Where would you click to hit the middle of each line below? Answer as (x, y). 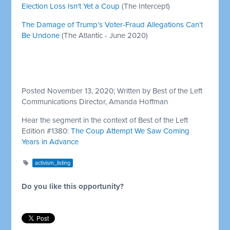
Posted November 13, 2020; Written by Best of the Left (112, 91)
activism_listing (53, 163)
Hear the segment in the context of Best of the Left (105, 120)
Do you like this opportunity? (73, 186)
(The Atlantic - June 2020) (104, 35)
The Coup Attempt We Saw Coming (130, 131)
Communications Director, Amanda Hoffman (95, 101)
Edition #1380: (46, 131)
